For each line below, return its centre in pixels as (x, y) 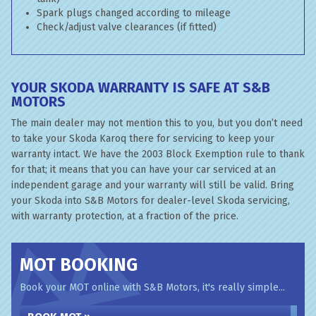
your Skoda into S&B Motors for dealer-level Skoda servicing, (151, 201)
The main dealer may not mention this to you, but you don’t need (157, 123)
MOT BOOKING (79, 265)
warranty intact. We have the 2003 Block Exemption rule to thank (158, 154)
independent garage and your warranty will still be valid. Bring (153, 185)
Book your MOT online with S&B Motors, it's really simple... (152, 287)
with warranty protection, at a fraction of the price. (125, 216)
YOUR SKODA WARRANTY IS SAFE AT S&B (141, 87)
